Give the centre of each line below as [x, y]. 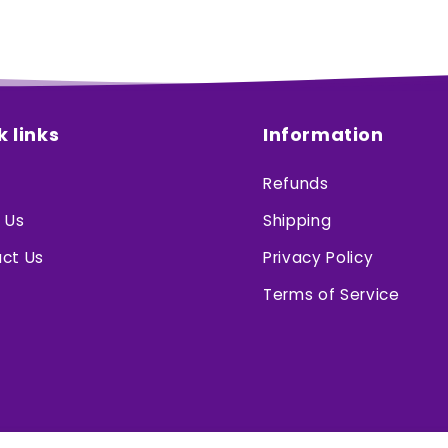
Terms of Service [331, 294]
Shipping [297, 220]
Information [323, 134]
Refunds [296, 183]
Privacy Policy [318, 257]
